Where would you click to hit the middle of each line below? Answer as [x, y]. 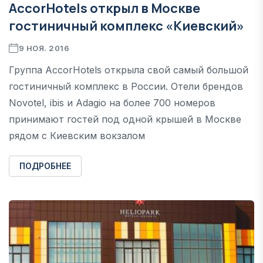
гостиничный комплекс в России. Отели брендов [126, 86]
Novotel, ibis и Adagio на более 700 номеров [112, 102]
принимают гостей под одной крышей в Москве [125, 119]
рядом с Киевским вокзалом [77, 135]
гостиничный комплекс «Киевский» [127, 26]
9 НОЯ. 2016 [44, 48]
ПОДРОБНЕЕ [45, 166]
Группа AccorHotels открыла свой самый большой [129, 70]
